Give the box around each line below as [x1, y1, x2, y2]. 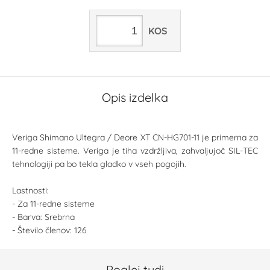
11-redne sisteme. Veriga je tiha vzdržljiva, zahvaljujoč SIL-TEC [12, 145, 258, 156]
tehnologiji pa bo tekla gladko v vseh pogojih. [12, 159, 186, 169]
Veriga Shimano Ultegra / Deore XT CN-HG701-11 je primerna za [12, 132, 258, 143]
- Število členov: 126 [12, 225, 87, 236]
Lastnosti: [12, 185, 49, 196]
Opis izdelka [102, 90, 168, 105]
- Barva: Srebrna [12, 212, 75, 222]
